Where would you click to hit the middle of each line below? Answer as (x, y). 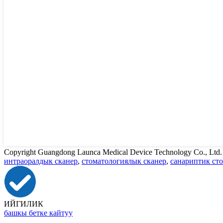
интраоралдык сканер (41, 161)
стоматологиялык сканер (124, 161)
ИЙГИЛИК (24, 204)
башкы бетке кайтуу (38, 213)
